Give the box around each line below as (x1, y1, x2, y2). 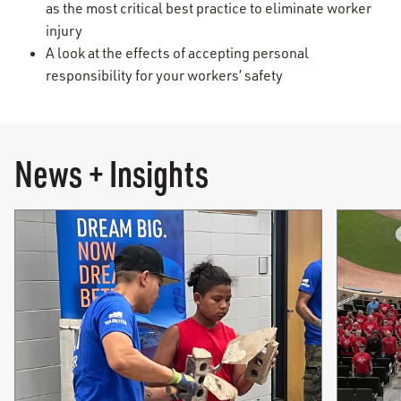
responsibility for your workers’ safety (46, 66, 284, 84)
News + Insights (14, 150, 209, 196)
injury (46, 21, 83, 39)
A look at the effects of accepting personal (46, 44, 310, 62)
